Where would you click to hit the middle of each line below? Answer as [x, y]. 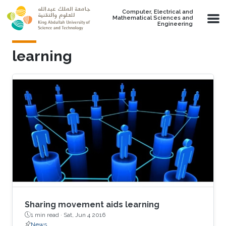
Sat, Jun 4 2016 [84, 215]
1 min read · [47, 215]
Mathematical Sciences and [153, 18]
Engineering [175, 24]
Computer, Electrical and [157, 12]
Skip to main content [42, 6]
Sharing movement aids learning [92, 204]
